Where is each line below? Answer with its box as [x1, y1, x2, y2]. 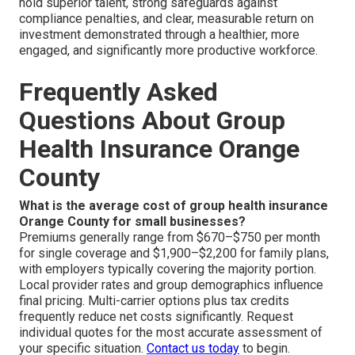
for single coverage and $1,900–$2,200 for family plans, [19, 245, 329, 261]
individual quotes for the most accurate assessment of [19, 324, 323, 340]
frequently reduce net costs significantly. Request [19, 308, 293, 324]
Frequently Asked [19, 76, 218, 107]
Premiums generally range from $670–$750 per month [19, 229, 320, 245]
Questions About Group [19, 105, 285, 136]
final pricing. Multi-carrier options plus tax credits [19, 292, 289, 308]
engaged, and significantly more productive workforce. [19, 42, 318, 58]
